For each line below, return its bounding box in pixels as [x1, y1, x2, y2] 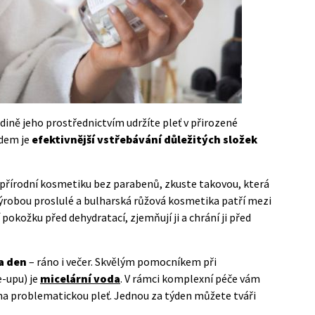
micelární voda [40, 271, 120, 285]
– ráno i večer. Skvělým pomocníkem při [27, 254, 217, 269]
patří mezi [219, 193, 271, 207]
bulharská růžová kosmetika [84, 193, 219, 207]
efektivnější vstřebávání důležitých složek [32, 131, 257, 146]
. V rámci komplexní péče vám [120, 271, 260, 285]
